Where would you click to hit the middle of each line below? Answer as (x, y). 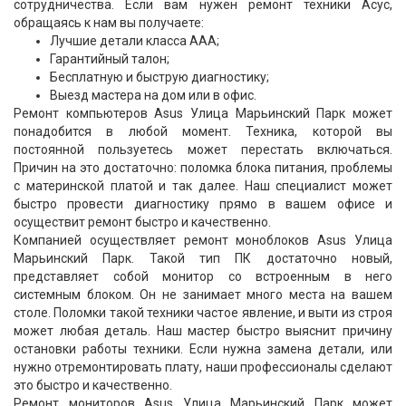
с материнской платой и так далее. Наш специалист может (203, 186)
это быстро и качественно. (93, 385)
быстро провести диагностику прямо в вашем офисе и (203, 204)
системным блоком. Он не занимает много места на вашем (203, 295)
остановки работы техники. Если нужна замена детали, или (203, 349)
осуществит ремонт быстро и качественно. (142, 222)
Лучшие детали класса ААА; (135, 41)
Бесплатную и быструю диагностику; (159, 77)
